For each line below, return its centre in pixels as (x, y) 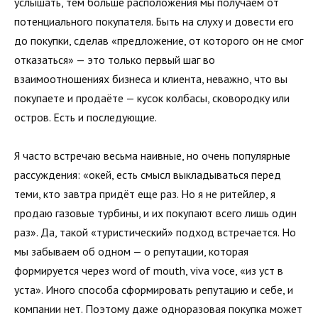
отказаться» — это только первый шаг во (115, 59)
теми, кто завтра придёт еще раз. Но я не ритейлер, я (145, 193)
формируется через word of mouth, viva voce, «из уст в (149, 270)
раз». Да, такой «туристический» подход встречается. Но (155, 232)
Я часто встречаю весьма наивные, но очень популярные (152, 155)
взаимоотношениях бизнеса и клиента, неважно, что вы (151, 78)
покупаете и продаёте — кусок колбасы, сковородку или (152, 98)
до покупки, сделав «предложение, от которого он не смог (159, 40)
